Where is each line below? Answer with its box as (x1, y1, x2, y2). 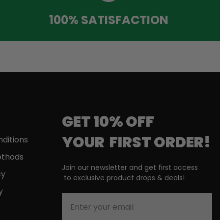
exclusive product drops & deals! (73, 173, 185, 183)
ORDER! (154, 132, 211, 153)
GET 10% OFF (62, 111, 155, 133)
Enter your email (61, 193, 130, 205)
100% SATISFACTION (49, 11, 168, 28)
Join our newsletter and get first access (62, 163, 198, 173)
